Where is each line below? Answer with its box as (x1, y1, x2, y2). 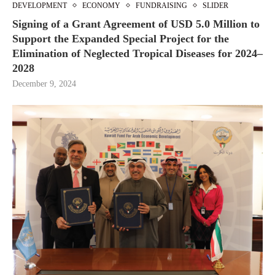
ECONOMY (82, 1, 120, 10)
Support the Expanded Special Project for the (12, 33, 229, 45)
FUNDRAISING (136, 1, 187, 10)
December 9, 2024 (12, 79, 76, 89)
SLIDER (203, 1, 228, 10)
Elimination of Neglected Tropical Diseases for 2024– (12, 47, 263, 60)
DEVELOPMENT (12, 1, 67, 10)
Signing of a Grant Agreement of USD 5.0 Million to (12, 18, 260, 31)
